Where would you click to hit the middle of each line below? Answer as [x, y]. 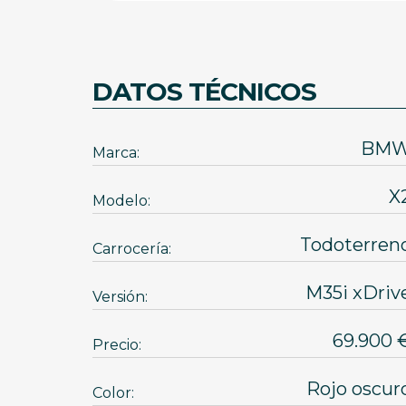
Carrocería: [132, 249]
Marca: [116, 153]
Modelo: [121, 201]
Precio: [117, 345]
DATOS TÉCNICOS [204, 92]
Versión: [120, 297]
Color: [113, 393]
